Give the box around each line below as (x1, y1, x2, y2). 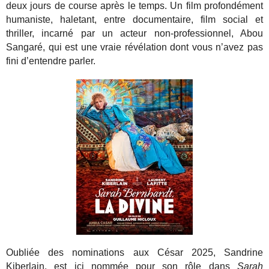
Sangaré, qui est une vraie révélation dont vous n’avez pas (6, 42, 263, 53)
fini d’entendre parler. (6, 56, 96, 67)
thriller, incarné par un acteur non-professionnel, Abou (6, 28, 263, 39)
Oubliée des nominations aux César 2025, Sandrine (6, 247, 263, 258)
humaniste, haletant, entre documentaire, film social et (6, 14, 263, 25)
